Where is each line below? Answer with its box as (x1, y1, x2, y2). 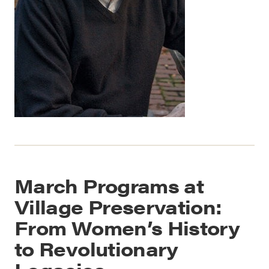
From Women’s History (14, 214, 240, 241)
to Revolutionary (14, 235, 178, 262)
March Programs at (14, 172, 204, 199)
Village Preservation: (14, 193, 222, 220)
